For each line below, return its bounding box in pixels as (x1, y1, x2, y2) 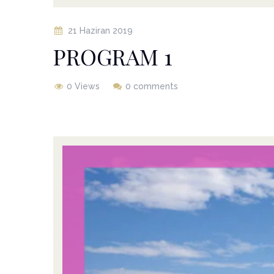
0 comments (125, 81, 178, 91)
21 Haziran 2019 (68, 25, 133, 35)
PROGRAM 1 (53, 41, 172, 71)
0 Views (67, 81, 100, 91)
